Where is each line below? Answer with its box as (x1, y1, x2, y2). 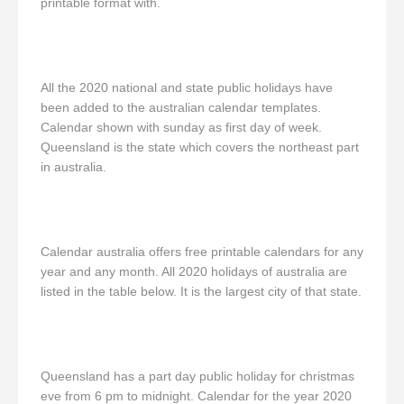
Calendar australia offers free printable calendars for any (41, 244, 363, 259)
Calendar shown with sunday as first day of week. (41, 120, 322, 134)
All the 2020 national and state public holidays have (41, 80, 333, 95)
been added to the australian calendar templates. (41, 100, 321, 115)
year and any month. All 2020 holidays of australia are (41, 264, 347, 279)
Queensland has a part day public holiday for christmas (41, 369, 354, 383)
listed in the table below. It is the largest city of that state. (41, 284, 362, 298)
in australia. (41, 160, 106, 174)
